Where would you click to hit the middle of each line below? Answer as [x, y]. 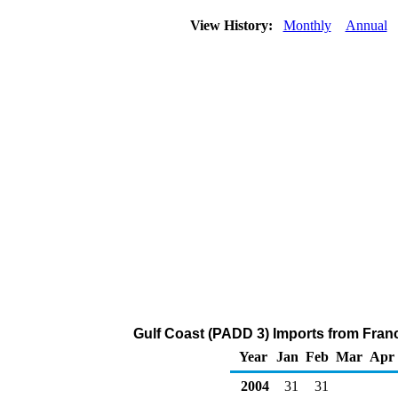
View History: [233, 25]
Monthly [307, 25]
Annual [366, 25]
